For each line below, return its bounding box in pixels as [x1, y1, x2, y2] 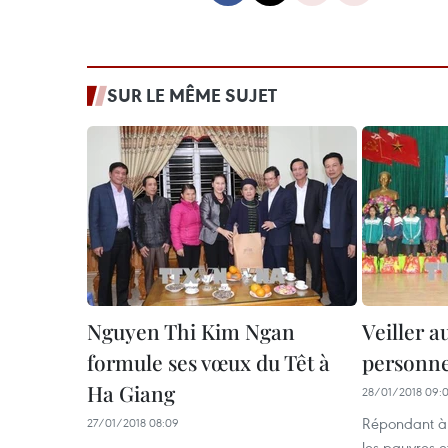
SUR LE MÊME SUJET [107, 83, 277, 107]
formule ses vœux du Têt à [87, 348, 330, 376]
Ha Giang [87, 379, 175, 407]
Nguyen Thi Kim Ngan [87, 317, 295, 345]
